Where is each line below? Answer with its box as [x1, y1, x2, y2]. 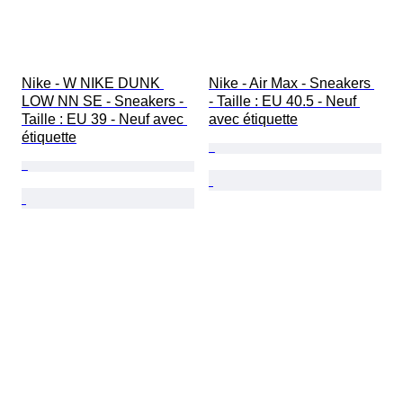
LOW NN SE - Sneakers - [22, 94, 187, 110]
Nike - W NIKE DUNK [22, 76, 164, 92]
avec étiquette [209, 112, 298, 128]
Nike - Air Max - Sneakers [209, 76, 374, 92]
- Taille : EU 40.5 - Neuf [209, 94, 360, 110]
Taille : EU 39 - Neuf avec [22, 112, 187, 128]
